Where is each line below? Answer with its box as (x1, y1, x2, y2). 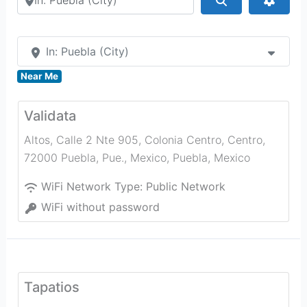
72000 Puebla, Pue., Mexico (23, 151, 167, 164)
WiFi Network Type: (40, 180, 146, 193)
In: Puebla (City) (45, 45, 129, 58)
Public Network (145, 180, 225, 193)
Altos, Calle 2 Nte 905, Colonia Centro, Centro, (23, 133, 265, 147)
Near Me (21, 71, 58, 82)
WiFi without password (40, 200, 160, 214)
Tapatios (23, 279, 79, 295)
